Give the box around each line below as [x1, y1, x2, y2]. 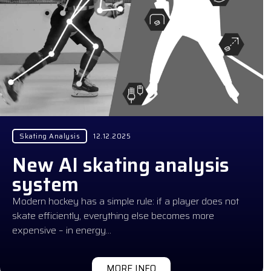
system [12, 169, 79, 200]
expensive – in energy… [12, 222, 111, 238]
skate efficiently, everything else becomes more [12, 207, 214, 223]
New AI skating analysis [12, 149, 229, 180]
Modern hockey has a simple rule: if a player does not [12, 193, 239, 209]
